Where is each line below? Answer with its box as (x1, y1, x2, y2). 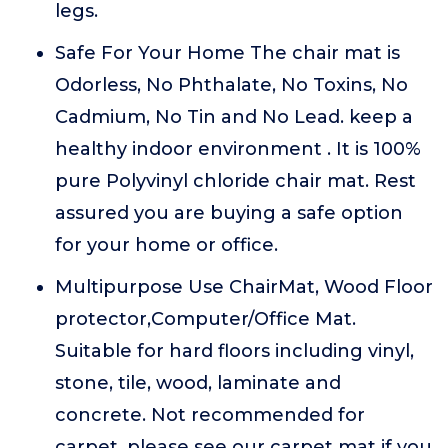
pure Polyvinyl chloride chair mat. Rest (55, 170, 416, 192)
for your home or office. (55, 234, 278, 256)
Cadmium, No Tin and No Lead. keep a (55, 106, 413, 128)
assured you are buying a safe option (55, 202, 403, 224)
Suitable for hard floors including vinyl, (55, 340, 414, 362)
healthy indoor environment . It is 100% (55, 138, 421, 160)
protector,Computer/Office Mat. (55, 308, 356, 330)
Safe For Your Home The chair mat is (55, 42, 400, 64)
